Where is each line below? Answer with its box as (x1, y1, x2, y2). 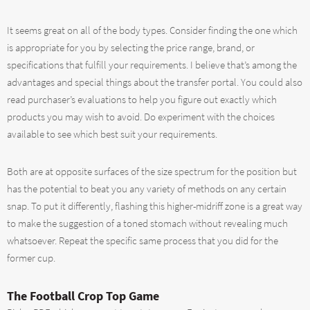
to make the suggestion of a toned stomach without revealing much (7, 217, 288, 230)
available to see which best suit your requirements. (7, 127, 217, 140)
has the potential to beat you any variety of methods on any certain (7, 183, 286, 196)
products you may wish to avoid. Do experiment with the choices (7, 110, 275, 123)
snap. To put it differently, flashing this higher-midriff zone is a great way (7, 200, 302, 213)
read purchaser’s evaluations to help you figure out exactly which (7, 93, 277, 106)
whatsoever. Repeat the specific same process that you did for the (7, 235, 278, 248)
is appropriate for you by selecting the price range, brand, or (7, 41, 255, 54)
